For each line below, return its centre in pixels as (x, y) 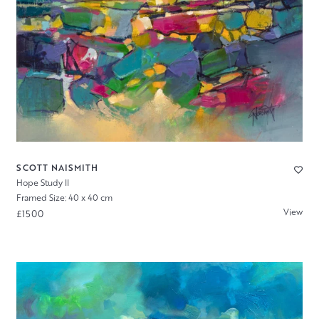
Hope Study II (42, 183)
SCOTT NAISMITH (57, 168)
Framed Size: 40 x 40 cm (64, 198)
